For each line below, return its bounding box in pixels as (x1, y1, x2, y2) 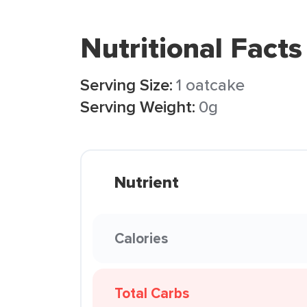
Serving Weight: (80, 95, 195, 119)
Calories (114, 228, 168, 249)
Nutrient (114, 170, 179, 195)
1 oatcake (176, 73, 245, 97)
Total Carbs (114, 282, 189, 304)
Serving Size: (80, 73, 173, 97)
